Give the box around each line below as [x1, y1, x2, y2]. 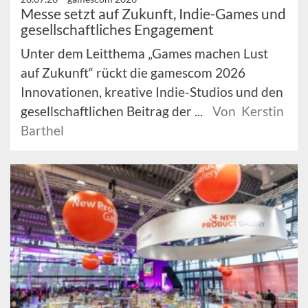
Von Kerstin [212, 102, 284, 119]
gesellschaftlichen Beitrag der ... [21, 102, 206, 119]
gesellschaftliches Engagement [21, 20, 214, 38]
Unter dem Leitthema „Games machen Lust [21, 45, 268, 61]
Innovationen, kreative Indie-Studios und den [21, 83, 283, 100]
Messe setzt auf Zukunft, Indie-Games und [21, 4, 286, 22]
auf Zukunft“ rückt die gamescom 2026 [21, 64, 245, 80]
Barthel [21, 122, 64, 138]
